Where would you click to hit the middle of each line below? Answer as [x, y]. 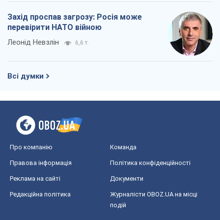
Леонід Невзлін [33, 42]
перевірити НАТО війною [55, 27]
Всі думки [26, 76]
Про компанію [31, 147]
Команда [123, 147]
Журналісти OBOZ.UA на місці [154, 194]
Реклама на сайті [35, 178]
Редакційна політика [40, 194]
